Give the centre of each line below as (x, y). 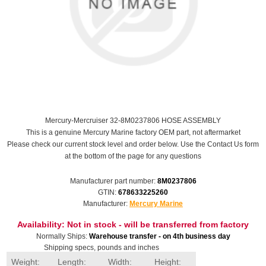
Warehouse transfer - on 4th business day (159, 236)
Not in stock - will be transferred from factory (158, 224)
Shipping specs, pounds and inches (101, 248)
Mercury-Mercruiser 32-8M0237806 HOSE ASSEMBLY (133, 121)
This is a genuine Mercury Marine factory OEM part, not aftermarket (133, 132)
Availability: (41, 224)
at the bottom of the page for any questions (133, 156)
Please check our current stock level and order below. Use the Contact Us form (133, 144)
